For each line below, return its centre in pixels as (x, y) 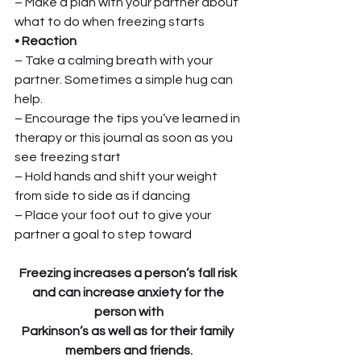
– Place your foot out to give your (114, 215)
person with (129, 311)
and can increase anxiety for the (129, 292)
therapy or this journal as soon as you (125, 137)
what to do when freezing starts (110, 21)
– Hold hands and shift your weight (117, 176)
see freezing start (68, 157)
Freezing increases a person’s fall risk (129, 273)
